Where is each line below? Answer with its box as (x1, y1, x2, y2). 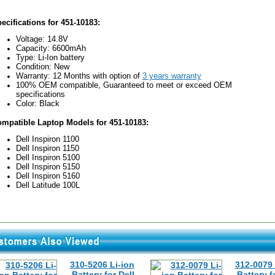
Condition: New (15, 62, 69, 71)
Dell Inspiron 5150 (15, 162, 80, 171)
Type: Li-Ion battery (15, 53, 85, 62)
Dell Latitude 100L (15, 180, 80, 190)
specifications (15, 90, 65, 99)
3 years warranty (142, 71, 201, 80)
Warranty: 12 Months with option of (15, 71, 142, 80)
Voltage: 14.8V (15, 34, 68, 44)
